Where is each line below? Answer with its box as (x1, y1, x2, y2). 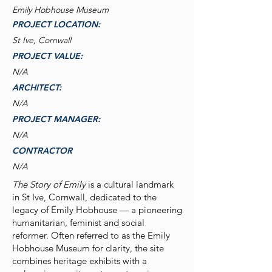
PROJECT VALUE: (12, 50, 83, 61)
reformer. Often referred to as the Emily (12, 229, 170, 241)
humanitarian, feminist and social (12, 217, 144, 228)
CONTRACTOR (12, 145, 72, 156)
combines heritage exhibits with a (12, 255, 147, 267)
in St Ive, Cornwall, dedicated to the (12, 191, 157, 203)
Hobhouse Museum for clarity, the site (12, 242, 164, 254)
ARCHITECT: (12, 82, 61, 93)
